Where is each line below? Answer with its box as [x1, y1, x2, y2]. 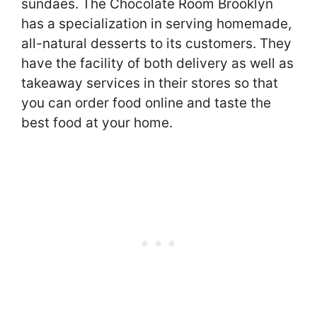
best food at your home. [21, 114, 173, 131]
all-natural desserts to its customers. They [21, 35, 292, 52]
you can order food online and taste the [21, 94, 271, 111]
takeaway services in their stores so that [21, 74, 278, 91]
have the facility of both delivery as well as [21, 54, 294, 71]
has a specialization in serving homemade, [21, 15, 292, 32]
